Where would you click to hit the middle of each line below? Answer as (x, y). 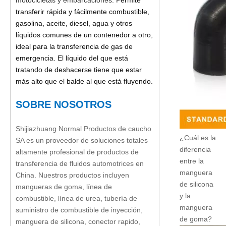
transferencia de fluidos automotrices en (80, 163)
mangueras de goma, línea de (64, 187)
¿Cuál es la (198, 138)
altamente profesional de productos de (77, 152)
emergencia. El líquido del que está (72, 58)
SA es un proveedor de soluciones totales (82, 140)
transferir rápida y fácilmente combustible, (82, 12)
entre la (192, 161)
